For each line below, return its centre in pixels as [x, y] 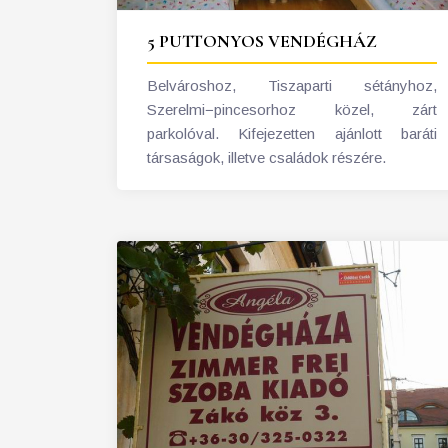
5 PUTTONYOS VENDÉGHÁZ [262, 40]
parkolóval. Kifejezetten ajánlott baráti [292, 133]
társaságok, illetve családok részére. [266, 157]
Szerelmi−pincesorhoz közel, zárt [292, 109]
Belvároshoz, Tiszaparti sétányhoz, [292, 85]
